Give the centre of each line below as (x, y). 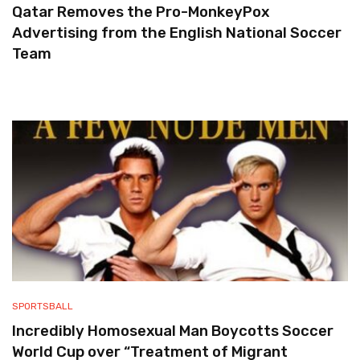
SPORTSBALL (43, 306)
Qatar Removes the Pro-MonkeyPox (141, 12)
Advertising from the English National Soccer (177, 33)
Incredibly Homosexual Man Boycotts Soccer (173, 331)
